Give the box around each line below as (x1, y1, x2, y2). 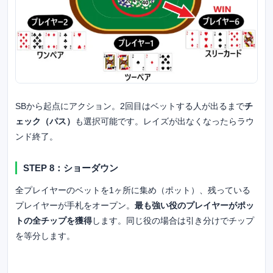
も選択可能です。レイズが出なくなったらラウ (75, 116, 254, 126)
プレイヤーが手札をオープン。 (15, 200, 135, 210)
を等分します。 (15, 230, 75, 241)
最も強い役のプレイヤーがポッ (135, 200, 254, 210)
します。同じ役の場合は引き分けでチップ (92, 215, 254, 225)
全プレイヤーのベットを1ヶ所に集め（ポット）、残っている (15, 185, 250, 195)
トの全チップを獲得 (15, 215, 92, 225)
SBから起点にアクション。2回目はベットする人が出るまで (15, 101, 244, 111)
